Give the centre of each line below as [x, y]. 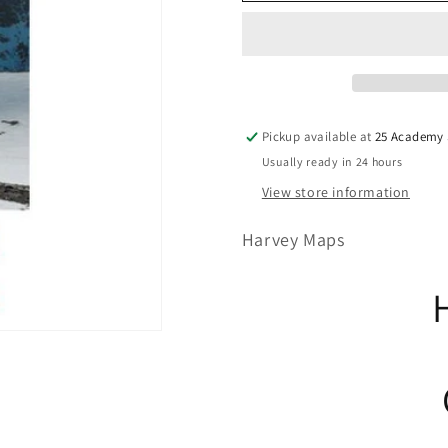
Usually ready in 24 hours [332, 161]
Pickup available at [318, 136]
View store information [335, 192]
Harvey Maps [293, 239]
